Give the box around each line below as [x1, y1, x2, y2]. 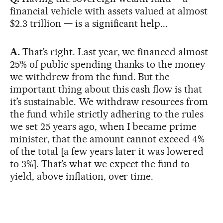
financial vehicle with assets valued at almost [10, 4, 208, 17]
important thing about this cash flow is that [10, 83, 203, 95]
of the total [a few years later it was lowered [10, 145, 204, 157]
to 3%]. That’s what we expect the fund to [10, 157, 190, 170]
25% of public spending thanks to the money [10, 58, 206, 70]
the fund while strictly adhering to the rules [10, 108, 204, 120]
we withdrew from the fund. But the [10, 70, 170, 83]
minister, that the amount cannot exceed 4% [10, 132, 205, 145]
